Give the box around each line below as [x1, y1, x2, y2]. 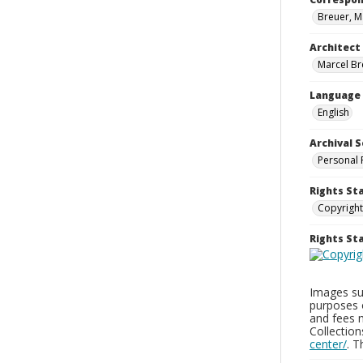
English [318, 105, 349, 119]
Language [310, 88, 361, 102]
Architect [310, 41, 361, 54]
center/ [310, 336, 347, 352]
